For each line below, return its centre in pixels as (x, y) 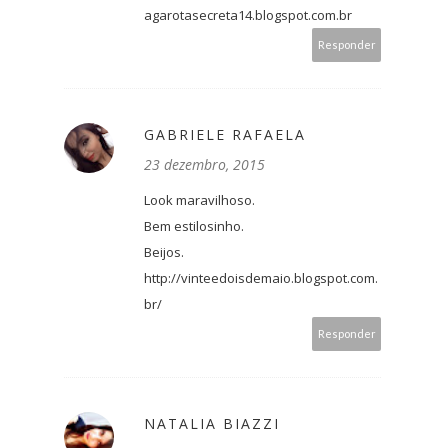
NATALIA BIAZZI (212, 424)
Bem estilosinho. (194, 226)
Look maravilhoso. (199, 200)
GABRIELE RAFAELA (225, 135)
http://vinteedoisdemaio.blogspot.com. (261, 278)
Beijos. (164, 252)
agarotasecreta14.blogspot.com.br (248, 15)
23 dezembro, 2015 (204, 165)
